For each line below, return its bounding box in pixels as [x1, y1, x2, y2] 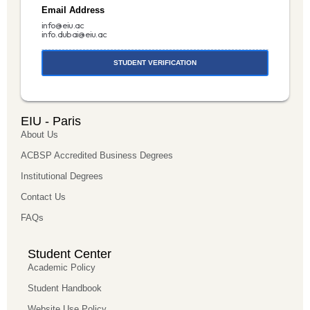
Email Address [42, 4, 104, 15]
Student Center [28, 246, 111, 261]
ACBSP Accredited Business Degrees [21, 149, 173, 161]
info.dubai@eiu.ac [42, 28, 107, 39]
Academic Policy [28, 262, 95, 273]
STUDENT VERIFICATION [113, 58, 197, 66]
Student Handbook [28, 282, 102, 293]
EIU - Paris [21, 113, 81, 128]
